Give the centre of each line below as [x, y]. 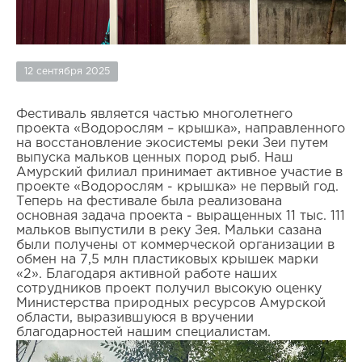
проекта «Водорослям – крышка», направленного [180, 129]
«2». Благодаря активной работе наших [146, 275]
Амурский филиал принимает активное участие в [179, 173]
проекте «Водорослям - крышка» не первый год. [177, 187]
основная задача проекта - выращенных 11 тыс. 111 [180, 217]
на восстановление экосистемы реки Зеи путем [172, 144]
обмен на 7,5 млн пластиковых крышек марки [167, 260]
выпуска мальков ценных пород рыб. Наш [154, 158]
